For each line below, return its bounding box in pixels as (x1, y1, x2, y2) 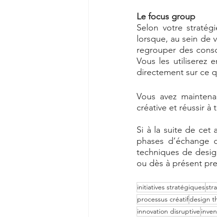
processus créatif (137, 195, 188, 203)
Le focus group (137, 11, 198, 22)
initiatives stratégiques (137, 183, 205, 191)
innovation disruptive (137, 207, 200, 216)
